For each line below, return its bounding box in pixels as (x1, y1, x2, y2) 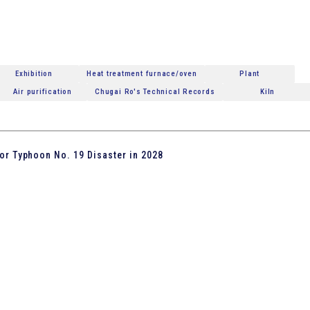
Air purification (12, 87, 72, 96)
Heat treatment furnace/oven (86, 69, 197, 78)
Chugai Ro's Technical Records (95, 87, 215, 96)
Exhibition (15, 69, 53, 78)
